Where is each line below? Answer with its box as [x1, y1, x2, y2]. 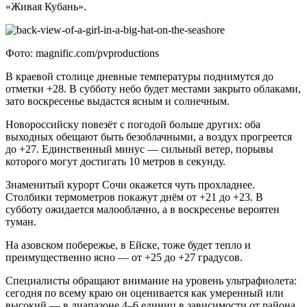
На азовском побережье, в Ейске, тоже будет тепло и [5, 239, 251, 251]
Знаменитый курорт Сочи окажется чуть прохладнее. [5, 179, 255, 191]
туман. [5, 216, 36, 228]
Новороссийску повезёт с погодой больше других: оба [5, 119, 260, 131]
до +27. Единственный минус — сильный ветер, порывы [5, 143, 273, 156]
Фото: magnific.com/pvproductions [5, 47, 159, 60]
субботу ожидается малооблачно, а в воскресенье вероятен [5, 204, 280, 216]
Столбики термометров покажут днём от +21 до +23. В [5, 191, 263, 204]
